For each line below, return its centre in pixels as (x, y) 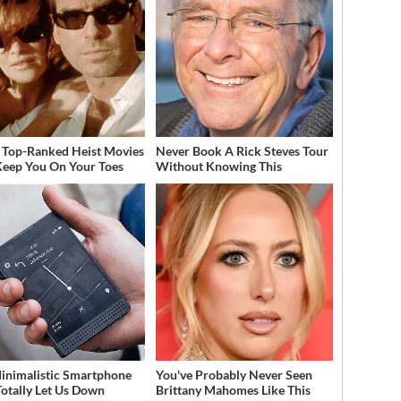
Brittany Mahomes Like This (233, 389)
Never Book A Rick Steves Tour (242, 150)
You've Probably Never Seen (234, 374)
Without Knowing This (218, 166)
